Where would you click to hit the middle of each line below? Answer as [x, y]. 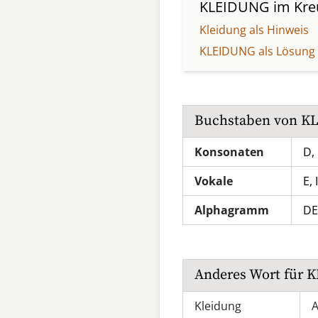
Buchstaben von [248, 121]
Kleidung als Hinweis [254, 30]
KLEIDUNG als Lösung [257, 51]
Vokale [214, 181]
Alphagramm [232, 210]
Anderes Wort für [251, 275]
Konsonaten [229, 152]
